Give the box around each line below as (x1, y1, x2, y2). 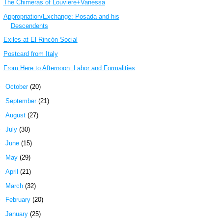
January (5, 210, 30, 218)
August (5, 111, 27, 119)
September (5, 97, 38, 105)
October (5, 83, 30, 91)
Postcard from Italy (3, 50, 58, 58)
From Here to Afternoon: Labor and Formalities (3, 64, 135, 72)
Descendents (10, 22, 48, 29)
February (5, 196, 32, 204)
